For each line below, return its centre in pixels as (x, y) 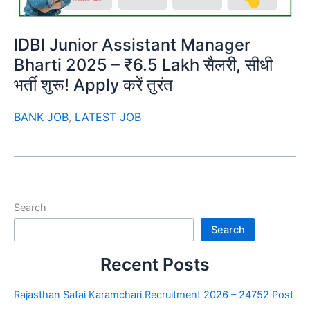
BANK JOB (41, 117)
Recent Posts (155, 265)
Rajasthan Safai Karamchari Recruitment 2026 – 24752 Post (154, 294)
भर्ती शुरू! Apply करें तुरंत (93, 84)
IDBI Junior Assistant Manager (132, 44)
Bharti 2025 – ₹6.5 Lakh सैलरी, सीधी (143, 64)
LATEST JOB (108, 117)
